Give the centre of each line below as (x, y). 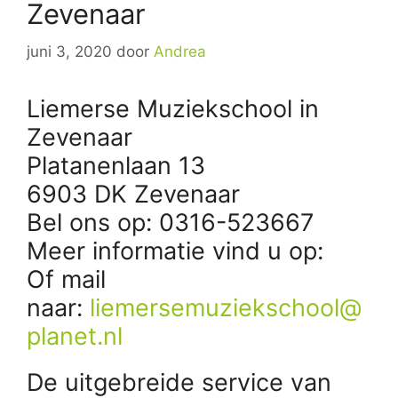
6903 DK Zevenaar (133, 194)
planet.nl (75, 336)
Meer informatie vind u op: (179, 251)
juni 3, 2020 (69, 51)
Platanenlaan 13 (116, 165)
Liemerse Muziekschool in (173, 108)
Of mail (66, 279)
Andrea (180, 51)
